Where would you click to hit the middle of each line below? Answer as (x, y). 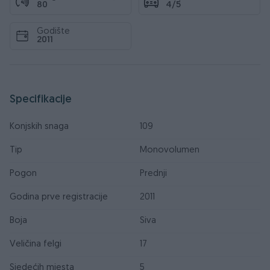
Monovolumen (170, 150)
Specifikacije (41, 100)
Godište (53, 32)
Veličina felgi (36, 244)
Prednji (153, 174)
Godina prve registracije (59, 197)
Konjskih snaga (39, 127)
